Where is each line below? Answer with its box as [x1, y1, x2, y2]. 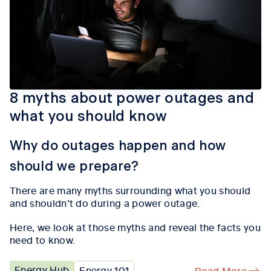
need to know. [10, 233, 76, 247]
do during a [73, 196, 130, 210]
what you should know [10, 109, 167, 125]
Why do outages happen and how [10, 139, 226, 153]
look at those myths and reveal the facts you [50, 220, 261, 234]
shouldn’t [30, 196, 74, 210]
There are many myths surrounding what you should [10, 183, 251, 197]
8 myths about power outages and [10, 91, 254, 106]
